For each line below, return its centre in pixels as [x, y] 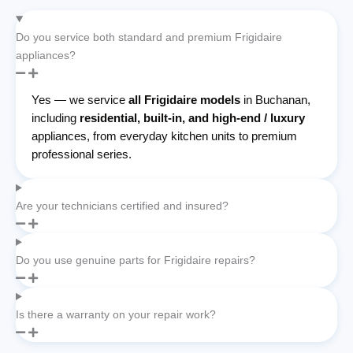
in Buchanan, [275, 99]
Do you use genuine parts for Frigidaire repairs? [136, 260]
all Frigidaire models [184, 99]
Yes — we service [80, 99]
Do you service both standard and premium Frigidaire [149, 37]
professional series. [82, 154]
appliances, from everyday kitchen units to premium [164, 136]
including [56, 117]
